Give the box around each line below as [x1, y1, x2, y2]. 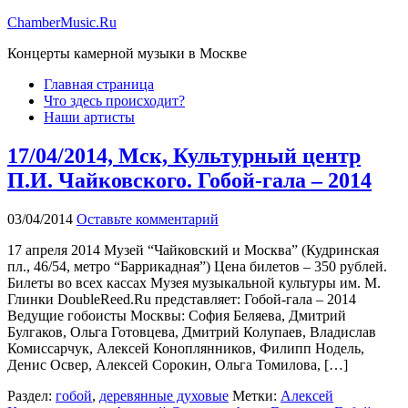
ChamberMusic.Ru [7, 15, 117, 30]
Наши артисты [44, 109, 135, 125]
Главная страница [44, 76, 154, 92]
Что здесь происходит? [44, 93, 185, 108]
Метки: [232, 387, 280, 403]
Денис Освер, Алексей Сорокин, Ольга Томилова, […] [7, 356, 348, 372]
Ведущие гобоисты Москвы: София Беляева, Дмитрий [7, 307, 346, 323]
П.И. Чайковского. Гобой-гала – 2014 [7, 168, 372, 192]
